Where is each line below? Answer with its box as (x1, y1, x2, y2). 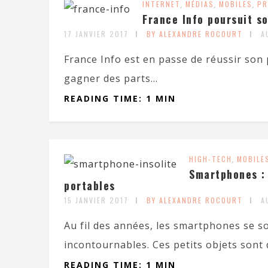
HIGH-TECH (189, 154, 232, 164)
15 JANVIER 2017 (64, 195, 129, 205)
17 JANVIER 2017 (64, 29, 129, 39)
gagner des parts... (64, 72, 158, 85)
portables (64, 178, 115, 193)
